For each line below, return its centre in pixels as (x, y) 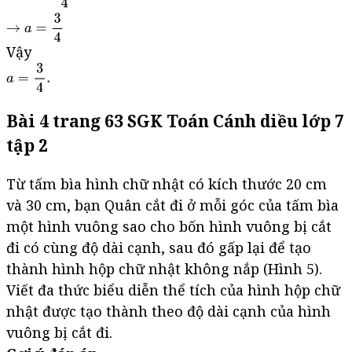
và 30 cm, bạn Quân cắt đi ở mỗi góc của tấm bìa (172, 205)
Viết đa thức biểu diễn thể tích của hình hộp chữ (173, 290)
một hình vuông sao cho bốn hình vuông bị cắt (169, 226)
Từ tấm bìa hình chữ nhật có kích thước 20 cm (167, 183)
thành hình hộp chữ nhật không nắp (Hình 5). (164, 268)
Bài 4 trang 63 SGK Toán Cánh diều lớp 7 (175, 120)
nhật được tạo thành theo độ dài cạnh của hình (169, 311)
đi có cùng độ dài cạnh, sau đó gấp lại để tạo (159, 247)
